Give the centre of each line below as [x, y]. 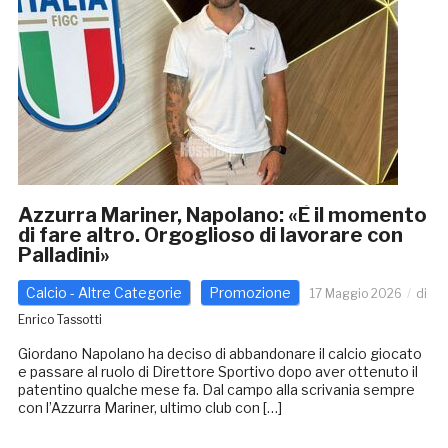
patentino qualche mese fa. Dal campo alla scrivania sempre [216, 390]
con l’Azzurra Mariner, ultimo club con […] [149, 408]
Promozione [249, 293]
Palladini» [63, 255]
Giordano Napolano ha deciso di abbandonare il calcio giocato [219, 354]
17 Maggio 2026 [355, 294]
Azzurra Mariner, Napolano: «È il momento [222, 215]
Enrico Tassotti [59, 320]
